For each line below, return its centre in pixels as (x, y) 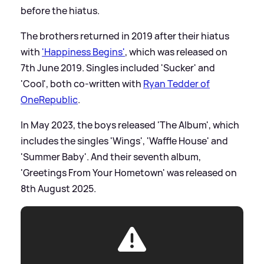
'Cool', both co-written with (82, 84)
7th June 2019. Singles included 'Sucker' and (118, 68)
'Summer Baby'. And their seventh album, (111, 157)
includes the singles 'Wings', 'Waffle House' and (124, 141)
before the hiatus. (60, 11)
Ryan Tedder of (176, 84)
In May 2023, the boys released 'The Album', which (130, 125)
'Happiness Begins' (83, 52)
